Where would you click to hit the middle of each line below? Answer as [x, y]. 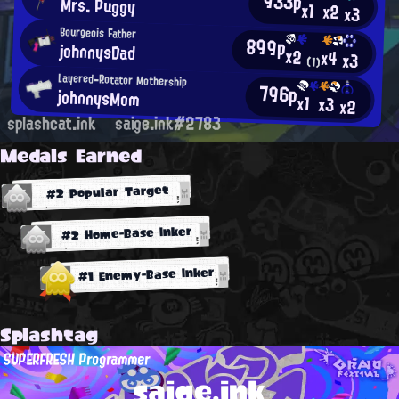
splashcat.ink [54, 122]
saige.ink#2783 [168, 122]
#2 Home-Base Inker [127, 232]
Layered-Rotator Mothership [122, 79]
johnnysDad [97, 52]
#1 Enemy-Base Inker [146, 274]
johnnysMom [98, 98]
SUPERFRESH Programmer [77, 358]
